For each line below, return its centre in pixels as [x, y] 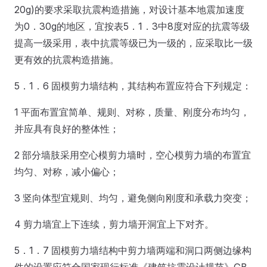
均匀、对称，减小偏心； [67, 171]
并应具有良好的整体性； [67, 128]
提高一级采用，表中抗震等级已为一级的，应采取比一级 [133, 43]
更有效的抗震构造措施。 [67, 59]
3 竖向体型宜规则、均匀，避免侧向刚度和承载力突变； [133, 198]
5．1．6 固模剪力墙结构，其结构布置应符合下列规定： [133, 86]
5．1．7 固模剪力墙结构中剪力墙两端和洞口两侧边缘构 [133, 250]
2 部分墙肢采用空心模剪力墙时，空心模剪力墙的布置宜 [133, 155]
